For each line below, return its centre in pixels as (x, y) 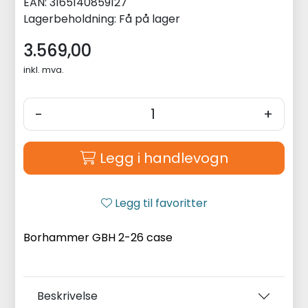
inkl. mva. (44, 69)
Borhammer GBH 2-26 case (98, 237)
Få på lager (150, 19)
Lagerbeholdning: (70, 19)
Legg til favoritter (161, 203)
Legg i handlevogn (164, 158)
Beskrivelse (68, 296)
